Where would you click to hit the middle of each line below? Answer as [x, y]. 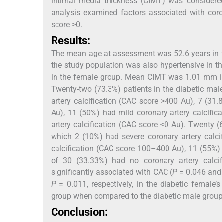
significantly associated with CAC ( [112, 172]
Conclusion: [79, 212]
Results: [71, 40]
